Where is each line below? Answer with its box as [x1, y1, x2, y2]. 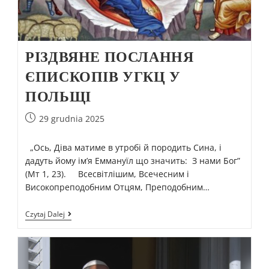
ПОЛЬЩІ [25, 87, 91, 105]
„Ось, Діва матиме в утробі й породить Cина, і [25, 141, 222, 153]
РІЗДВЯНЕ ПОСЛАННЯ [25, 47, 194, 65]
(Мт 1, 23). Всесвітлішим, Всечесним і [25, 168, 190, 180]
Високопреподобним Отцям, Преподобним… [25, 181, 210, 193]
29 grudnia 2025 [39, 112, 105, 124]
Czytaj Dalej [25, 208, 65, 219]
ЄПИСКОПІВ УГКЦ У [25, 67, 181, 85]
